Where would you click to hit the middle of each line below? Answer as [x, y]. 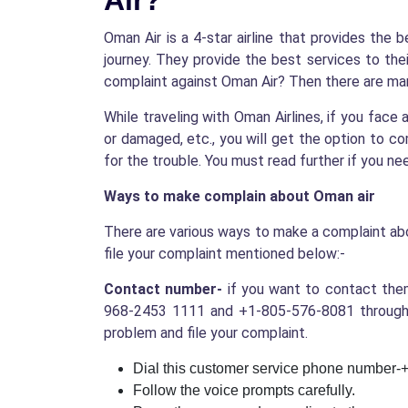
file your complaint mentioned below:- [224, 254]
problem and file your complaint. [206, 333]
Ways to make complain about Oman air [240, 197]
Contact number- [163, 290]
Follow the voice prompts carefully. [246, 391]
